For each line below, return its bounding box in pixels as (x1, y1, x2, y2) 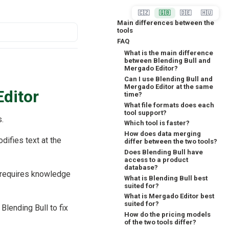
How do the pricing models (124, 211, 211, 219)
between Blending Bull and (124, 57, 211, 65)
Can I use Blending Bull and (124, 75, 213, 83)
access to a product (124, 155, 189, 164)
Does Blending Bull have (124, 148, 203, 156)
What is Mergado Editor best (124, 192, 215, 200)
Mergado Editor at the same (124, 82, 214, 90)
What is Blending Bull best (124, 174, 208, 182)
